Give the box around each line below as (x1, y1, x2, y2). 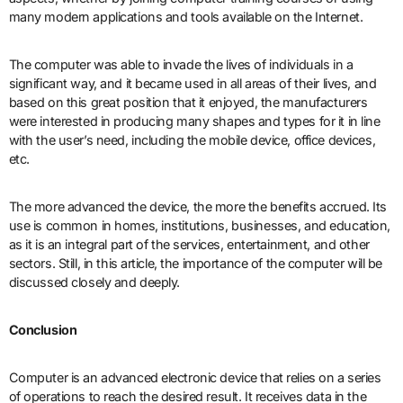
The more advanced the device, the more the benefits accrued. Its (8, 198, 387, 214)
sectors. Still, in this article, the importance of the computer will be (8, 255, 382, 271)
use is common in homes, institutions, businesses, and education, (8, 217, 390, 233)
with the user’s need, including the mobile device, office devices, (8, 131, 376, 148)
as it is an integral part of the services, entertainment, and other (8, 236, 370, 252)
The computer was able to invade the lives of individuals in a (8, 56, 354, 72)
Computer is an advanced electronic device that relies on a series (8, 369, 381, 385)
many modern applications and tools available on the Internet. (8, 8, 363, 24)
